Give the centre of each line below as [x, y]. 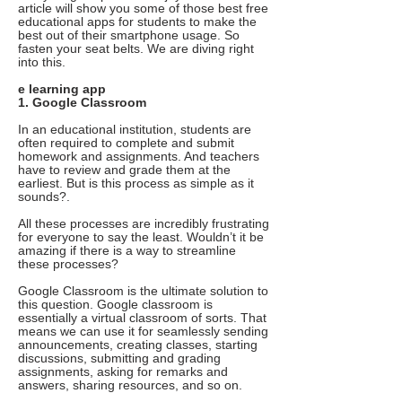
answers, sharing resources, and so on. [130, 385]
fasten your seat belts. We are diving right [136, 49]
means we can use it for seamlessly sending [143, 332]
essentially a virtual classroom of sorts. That [142, 318]
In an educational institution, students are [135, 130]
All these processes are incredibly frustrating [144, 224]
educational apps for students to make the [137, 22]
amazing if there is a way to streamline [127, 251]
